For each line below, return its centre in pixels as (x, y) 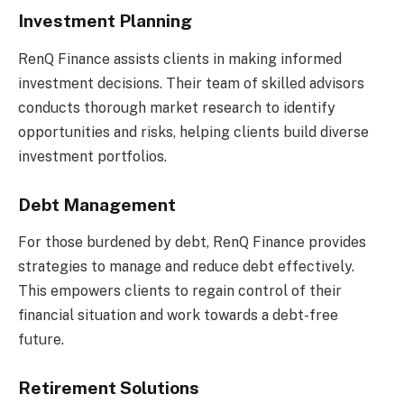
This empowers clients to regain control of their (180, 290)
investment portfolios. (92, 156)
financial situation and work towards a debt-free (178, 315)
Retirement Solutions (109, 388)
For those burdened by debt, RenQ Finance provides (192, 242)
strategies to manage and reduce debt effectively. (186, 266)
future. (41, 339)
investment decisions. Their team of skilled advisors (191, 83)
